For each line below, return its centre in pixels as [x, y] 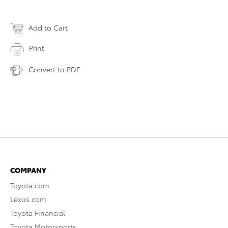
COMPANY [28, 170]
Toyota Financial [38, 212]
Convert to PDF [54, 69]
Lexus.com [28, 199]
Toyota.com [30, 185]
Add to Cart [48, 27]
